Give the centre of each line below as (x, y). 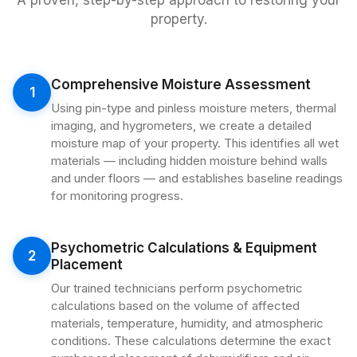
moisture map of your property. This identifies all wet (195, 143)
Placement (87, 265)
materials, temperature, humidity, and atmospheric (187, 323)
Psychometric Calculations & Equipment (184, 248)
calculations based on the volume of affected (175, 306)
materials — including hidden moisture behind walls (189, 161)
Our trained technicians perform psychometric (177, 288)
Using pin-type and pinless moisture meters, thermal (194, 108)
